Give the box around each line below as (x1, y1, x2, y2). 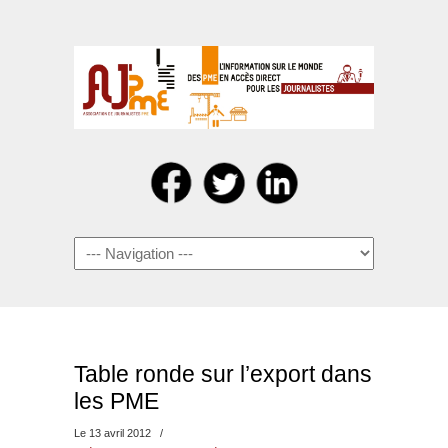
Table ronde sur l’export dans (74, 361, 372, 387)
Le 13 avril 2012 (74, 427, 154, 439)
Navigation (74, 240, 141, 256)
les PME (74, 388, 159, 414)
